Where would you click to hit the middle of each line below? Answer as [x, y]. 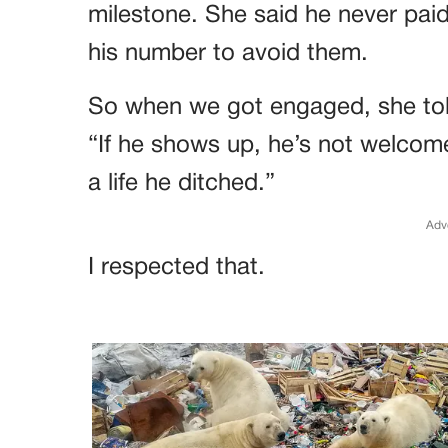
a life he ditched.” [181, 184]
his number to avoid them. [228, 54]
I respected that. [176, 268]
